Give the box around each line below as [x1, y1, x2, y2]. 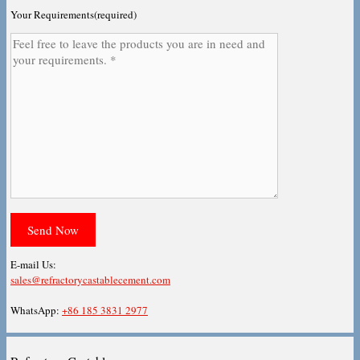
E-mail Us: [10, 257, 56, 272]
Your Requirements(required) [10, 7, 137, 22]
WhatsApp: [10, 303, 62, 318]
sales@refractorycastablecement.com [10, 272, 170, 288]
